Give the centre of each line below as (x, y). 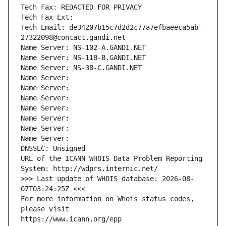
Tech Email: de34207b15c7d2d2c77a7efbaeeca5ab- (111, 27)
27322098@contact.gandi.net (73, 38)
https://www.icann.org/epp (71, 219)
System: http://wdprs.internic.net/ (89, 169)
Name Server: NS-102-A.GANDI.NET (83, 48)
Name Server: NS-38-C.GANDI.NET (81, 68)
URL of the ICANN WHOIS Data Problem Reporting (111, 159)
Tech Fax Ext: (47, 17)
